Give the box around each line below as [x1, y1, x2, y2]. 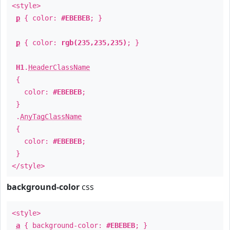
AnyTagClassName [20, 112, 82, 121]
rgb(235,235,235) [61, 39, 127, 47]
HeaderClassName [28, 63, 90, 71]
